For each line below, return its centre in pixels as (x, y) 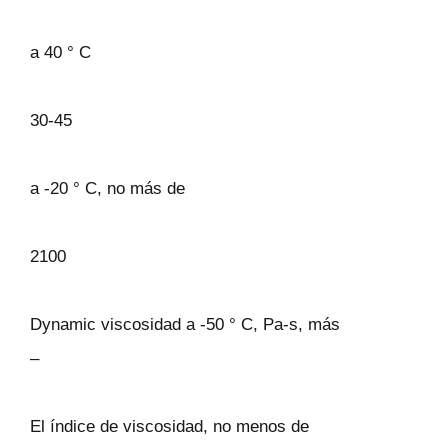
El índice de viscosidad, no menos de (169, 426)
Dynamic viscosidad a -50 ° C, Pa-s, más (185, 324)
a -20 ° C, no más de (107, 188)
